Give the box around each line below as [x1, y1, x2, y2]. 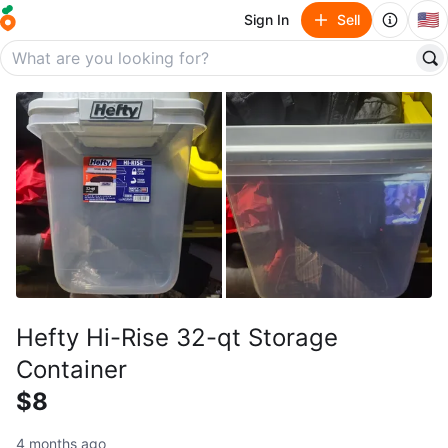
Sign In [244, 11, 289, 28]
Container [16, 355, 127, 384]
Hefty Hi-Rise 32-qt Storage [16, 323, 338, 352]
